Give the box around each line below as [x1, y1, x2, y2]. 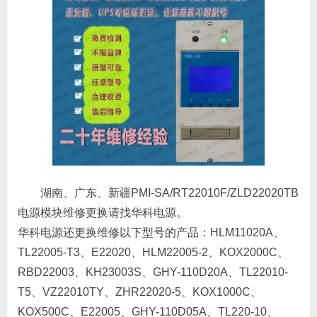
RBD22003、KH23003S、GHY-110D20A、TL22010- [18, 266, 288, 279]
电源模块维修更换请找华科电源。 [18, 207, 188, 219]
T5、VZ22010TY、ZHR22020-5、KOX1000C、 [18, 286, 262, 299]
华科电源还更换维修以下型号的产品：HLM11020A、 [18, 226, 284, 239]
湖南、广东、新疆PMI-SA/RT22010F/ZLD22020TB [40, 187, 299, 200]
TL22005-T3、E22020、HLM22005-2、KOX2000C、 [18, 246, 289, 259]
